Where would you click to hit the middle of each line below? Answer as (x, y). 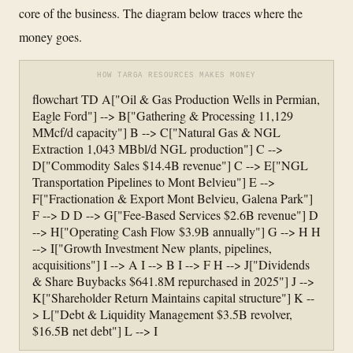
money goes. (50, 36)
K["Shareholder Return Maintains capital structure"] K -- (173, 297)
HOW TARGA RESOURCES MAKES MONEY (176, 75)
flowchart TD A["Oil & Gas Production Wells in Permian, (176, 98)
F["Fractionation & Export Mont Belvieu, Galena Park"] (173, 198)
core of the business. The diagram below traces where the (161, 13)
